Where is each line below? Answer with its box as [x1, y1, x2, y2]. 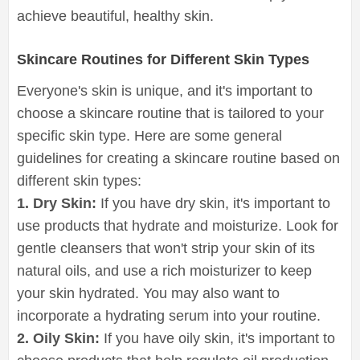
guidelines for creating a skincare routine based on [17, 149, 340, 166]
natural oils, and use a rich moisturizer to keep [17, 262, 312, 279]
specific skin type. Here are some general [17, 127, 282, 144]
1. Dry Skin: [17, 194, 100, 211]
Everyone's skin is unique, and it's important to [17, 82, 313, 99]
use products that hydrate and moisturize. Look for [17, 217, 338, 234]
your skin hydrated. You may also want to [17, 284, 280, 301]
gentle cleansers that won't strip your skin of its [17, 239, 315, 256]
